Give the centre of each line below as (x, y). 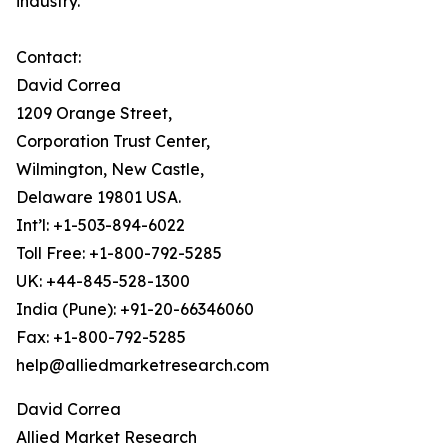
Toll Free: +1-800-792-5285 (119, 253)
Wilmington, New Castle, (110, 169)
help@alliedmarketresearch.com (142, 365)
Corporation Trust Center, (113, 141)
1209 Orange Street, (94, 113)
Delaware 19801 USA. (98, 197)
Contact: (48, 57)
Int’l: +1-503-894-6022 (100, 225)
